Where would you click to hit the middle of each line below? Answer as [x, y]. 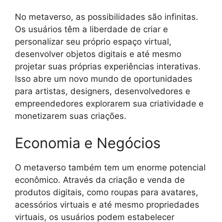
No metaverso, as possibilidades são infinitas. [107, 17]
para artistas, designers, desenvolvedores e [103, 91]
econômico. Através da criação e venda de [100, 180]
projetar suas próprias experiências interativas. [108, 66]
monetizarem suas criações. [71, 116]
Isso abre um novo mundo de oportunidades [104, 79]
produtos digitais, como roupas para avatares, [107, 193]
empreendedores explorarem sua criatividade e [109, 103]
